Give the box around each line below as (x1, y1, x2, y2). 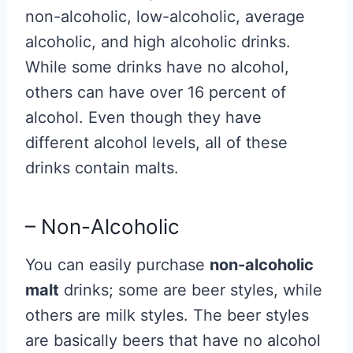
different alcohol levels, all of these (25, 133, 288, 153)
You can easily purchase (25, 255, 210, 275)
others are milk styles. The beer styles (25, 306, 309, 325)
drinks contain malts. (25, 158, 179, 178)
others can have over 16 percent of (25, 83, 286, 102)
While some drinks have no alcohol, (25, 58, 289, 77)
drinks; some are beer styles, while (59, 281, 322, 300)
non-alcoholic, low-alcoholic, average (25, 7, 305, 27)
